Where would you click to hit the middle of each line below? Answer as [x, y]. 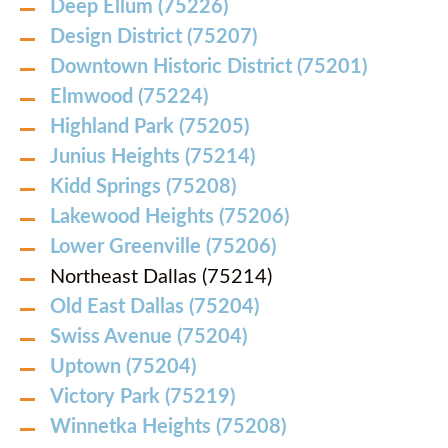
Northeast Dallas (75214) [161, 277]
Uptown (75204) [123, 367]
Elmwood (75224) [129, 97]
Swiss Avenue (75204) [148, 337]
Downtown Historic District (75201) [208, 67]
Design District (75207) [153, 37]
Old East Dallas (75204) [154, 307]
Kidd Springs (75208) [143, 187]
